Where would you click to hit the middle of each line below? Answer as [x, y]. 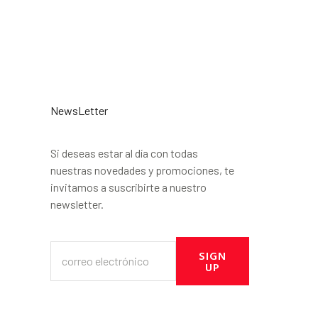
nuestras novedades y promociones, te [142, 170]
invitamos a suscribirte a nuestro [128, 187]
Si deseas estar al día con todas [124, 153]
